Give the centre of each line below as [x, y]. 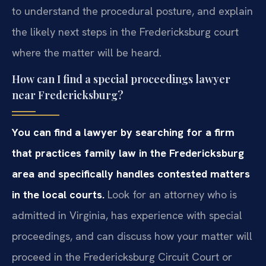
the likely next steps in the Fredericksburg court [125, 31]
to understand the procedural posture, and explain [132, 11]
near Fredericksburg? [68, 95]
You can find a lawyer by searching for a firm [123, 132]
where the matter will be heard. [87, 52]
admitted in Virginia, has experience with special [127, 216]
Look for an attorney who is [171, 195]
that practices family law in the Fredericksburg [128, 153]
